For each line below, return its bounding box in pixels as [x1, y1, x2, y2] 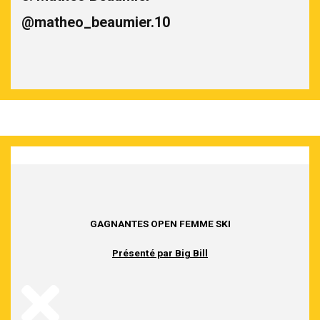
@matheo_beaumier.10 [21, 13, 170, 31]
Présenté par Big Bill [112, 246, 208, 259]
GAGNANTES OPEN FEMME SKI [89, 217, 231, 229]
